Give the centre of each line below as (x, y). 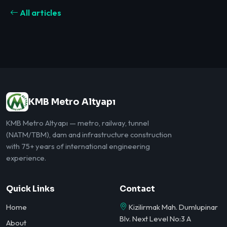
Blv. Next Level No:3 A (155, 218)
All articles (40, 13)
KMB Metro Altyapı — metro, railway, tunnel (78, 123)
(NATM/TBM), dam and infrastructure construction (89, 135)
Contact (137, 189)
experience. (26, 158)
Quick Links (30, 189)
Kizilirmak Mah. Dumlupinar (173, 207)
